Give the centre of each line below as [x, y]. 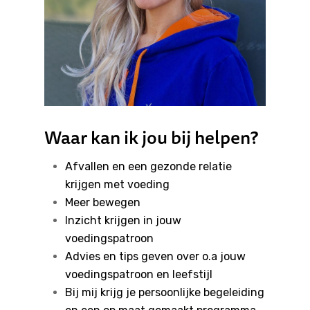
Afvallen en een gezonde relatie [148, 167]
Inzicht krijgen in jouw [123, 221]
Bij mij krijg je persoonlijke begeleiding [165, 293]
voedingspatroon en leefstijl [139, 275]
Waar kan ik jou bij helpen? [151, 138]
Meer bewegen [103, 203]
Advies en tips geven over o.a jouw [155, 257]
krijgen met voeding [117, 185]
